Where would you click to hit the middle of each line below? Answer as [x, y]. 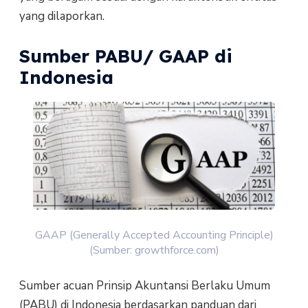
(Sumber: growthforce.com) [154, 251]
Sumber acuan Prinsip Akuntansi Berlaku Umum [144, 286]
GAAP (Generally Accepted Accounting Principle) [154, 235]
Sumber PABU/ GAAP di [125, 56]
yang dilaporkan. [62, 16]
